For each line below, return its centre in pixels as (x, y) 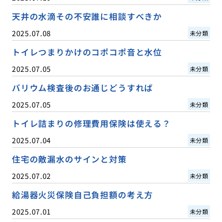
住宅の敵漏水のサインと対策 (69, 159)
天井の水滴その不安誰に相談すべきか (87, 16)
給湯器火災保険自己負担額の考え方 (83, 194)
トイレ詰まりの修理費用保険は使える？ (91, 123)
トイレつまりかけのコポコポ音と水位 (87, 52)
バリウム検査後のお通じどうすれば (83, 87)
